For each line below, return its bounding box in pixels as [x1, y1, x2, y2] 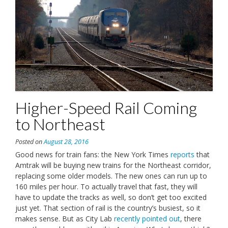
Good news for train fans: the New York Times [15, 149, 170, 159]
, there [180, 213, 202, 223]
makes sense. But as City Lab [15, 213, 114, 223]
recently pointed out [114, 213, 180, 223]
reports [170, 149, 194, 159]
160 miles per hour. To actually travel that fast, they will [15, 181, 197, 191]
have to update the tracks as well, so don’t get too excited [15, 192, 207, 202]
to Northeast [15, 113, 105, 134]
